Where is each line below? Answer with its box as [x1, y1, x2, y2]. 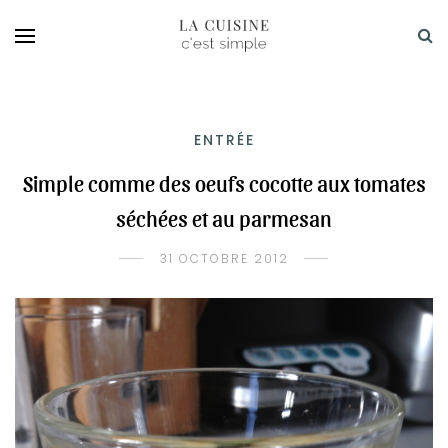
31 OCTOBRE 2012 [159, 250, 289, 267]
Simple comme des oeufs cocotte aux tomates [22, 170, 426, 196]
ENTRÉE [193, 130, 255, 150]
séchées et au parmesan [116, 205, 332, 231]
